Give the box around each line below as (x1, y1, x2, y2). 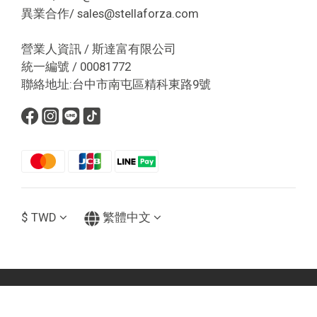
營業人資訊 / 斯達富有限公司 (21, 42, 176, 57)
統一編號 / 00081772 (21, 59, 131, 74)
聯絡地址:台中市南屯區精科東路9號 (21, 77, 211, 92)
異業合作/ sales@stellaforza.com (21, 6, 199, 21)
